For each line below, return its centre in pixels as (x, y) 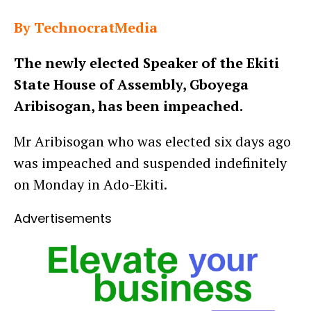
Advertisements (63, 218)
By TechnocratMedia (86, 27)
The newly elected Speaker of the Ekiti (146, 63)
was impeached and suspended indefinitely (150, 163)
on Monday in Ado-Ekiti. (91, 184)
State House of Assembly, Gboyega (131, 84)
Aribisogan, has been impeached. (128, 106)
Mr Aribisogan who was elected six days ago (152, 141)
